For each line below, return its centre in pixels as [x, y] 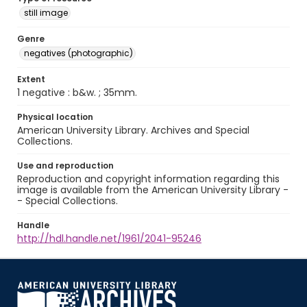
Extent [31, 79]
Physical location [55, 117]
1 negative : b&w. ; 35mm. [77, 93]
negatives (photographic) [78, 53]
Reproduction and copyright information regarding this [148, 179]
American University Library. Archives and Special [133, 130]
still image [46, 13]
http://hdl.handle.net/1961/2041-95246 [109, 238]
